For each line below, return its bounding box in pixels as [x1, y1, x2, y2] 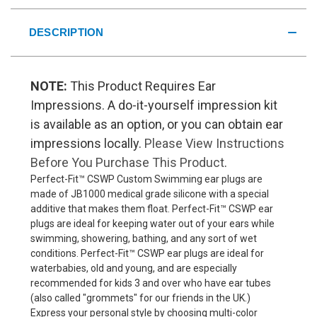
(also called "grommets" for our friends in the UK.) [30, 292, 250, 304]
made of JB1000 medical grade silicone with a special [30, 188, 269, 200]
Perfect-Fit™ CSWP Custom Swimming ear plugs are [30, 173, 263, 185]
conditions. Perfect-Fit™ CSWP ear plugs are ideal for [30, 247, 264, 259]
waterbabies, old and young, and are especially [30, 262, 237, 274]
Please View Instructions [144, 135, 284, 151]
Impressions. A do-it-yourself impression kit [30, 97, 277, 113]
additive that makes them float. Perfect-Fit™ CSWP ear [30, 202, 273, 214]
